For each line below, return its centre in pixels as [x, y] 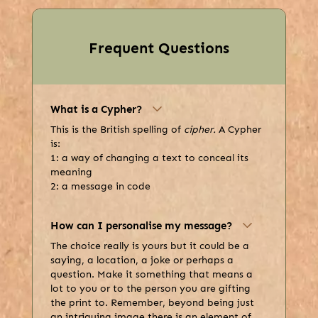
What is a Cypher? [96, 110]
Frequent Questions [159, 49]
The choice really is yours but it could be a [149, 246]
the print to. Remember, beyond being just [152, 303]
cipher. [201, 130]
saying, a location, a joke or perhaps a [142, 261]
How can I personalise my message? [141, 226]
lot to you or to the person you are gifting [150, 289]
